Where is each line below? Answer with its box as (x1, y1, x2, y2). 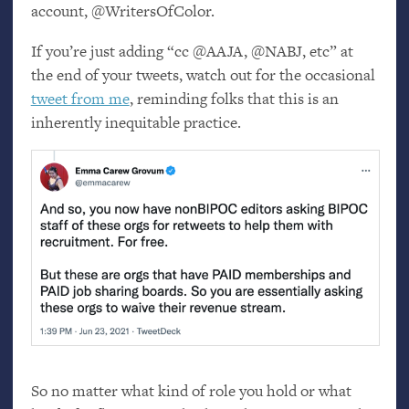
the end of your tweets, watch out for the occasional (30, 63, 375, 86)
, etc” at (301, 39, 353, 62)
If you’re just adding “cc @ (30, 39, 206, 62)
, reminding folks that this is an (129, 87, 339, 110)
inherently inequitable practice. (30, 110, 241, 133)
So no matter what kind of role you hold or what (30, 379, 351, 402)
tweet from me (30, 87, 130, 110)
